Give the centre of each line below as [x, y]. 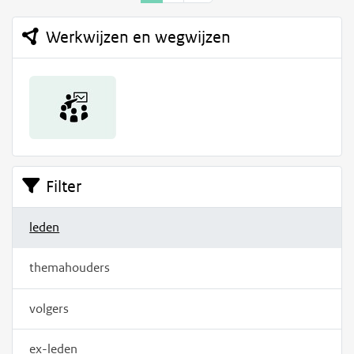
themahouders [70, 268]
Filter [64, 186]
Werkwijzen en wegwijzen [138, 38]
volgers [49, 309]
